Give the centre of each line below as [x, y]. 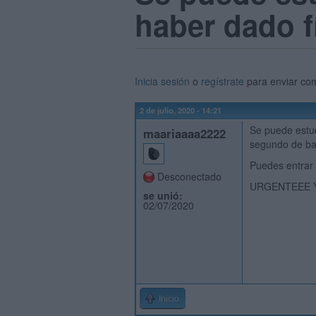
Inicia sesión [162, 81]
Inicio [169, 299]
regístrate [223, 81]
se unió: [163, 195]
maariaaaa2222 [184, 133]
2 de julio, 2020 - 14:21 [181, 110]
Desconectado [189, 176]
